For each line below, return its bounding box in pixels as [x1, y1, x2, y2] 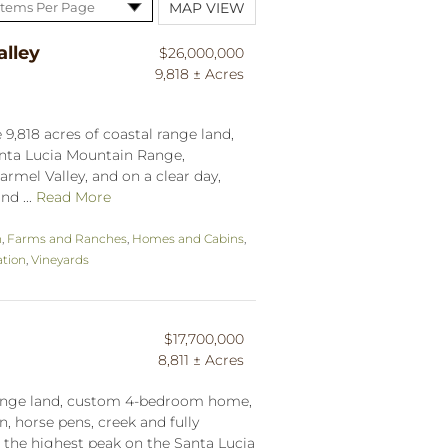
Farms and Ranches [7, 230, 127, 246]
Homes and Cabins [132, 230, 244, 246]
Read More [36, 187, 111, 206]
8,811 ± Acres [158, 350, 244, 369]
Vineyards [31, 251, 89, 267]
